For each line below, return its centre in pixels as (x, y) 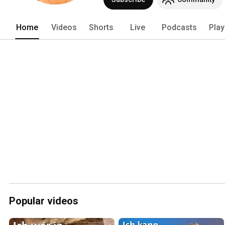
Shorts (101, 27)
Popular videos (44, 201)
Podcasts (179, 27)
